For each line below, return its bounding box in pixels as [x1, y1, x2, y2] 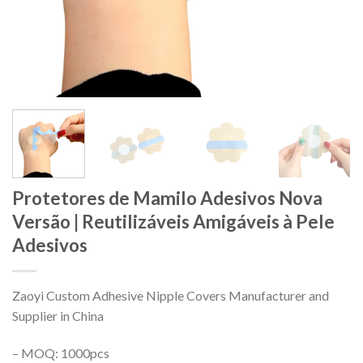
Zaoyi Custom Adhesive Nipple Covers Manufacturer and [12, 287, 329, 303]
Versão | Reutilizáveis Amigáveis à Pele [12, 210, 335, 233]
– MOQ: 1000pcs [12, 344, 109, 361]
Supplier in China [12, 307, 104, 323]
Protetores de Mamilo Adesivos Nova [12, 186, 322, 209]
